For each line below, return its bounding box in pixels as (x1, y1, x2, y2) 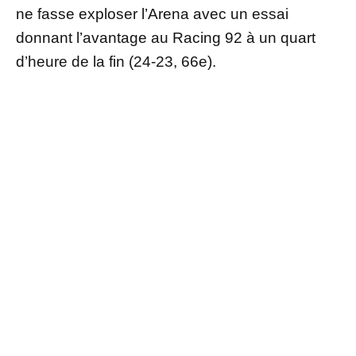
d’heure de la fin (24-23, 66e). (16, 53, 216, 71)
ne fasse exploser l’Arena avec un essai (16, 6, 288, 23)
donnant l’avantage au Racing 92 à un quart (16, 29, 315, 47)
